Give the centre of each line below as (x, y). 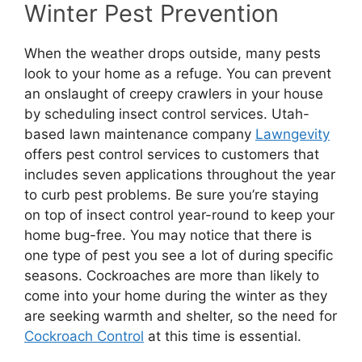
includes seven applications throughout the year (180, 175)
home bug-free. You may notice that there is (168, 236)
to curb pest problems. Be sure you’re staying (171, 195)
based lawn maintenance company (140, 135)
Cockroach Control (84, 337)
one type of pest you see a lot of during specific (179, 256)
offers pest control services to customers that (172, 155)
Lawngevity (293, 135)
